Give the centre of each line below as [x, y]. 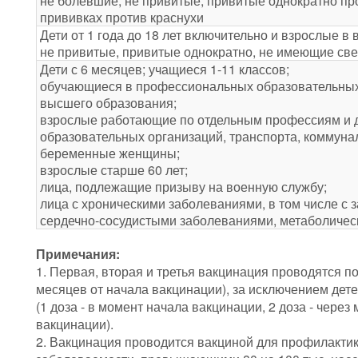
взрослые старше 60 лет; [114, 170]
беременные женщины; [110, 153]
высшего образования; [108, 103]
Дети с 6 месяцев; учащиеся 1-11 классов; [165, 70]
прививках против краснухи [122, 18]
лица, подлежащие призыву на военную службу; [183, 187]
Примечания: [78, 254]
